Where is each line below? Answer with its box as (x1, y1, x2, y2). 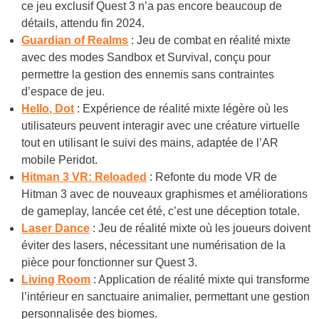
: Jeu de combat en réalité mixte (128, 33, 291, 46)
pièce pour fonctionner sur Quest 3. (21, 256, 198, 268)
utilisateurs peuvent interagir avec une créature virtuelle (21, 119, 300, 132)
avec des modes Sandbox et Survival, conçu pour (21, 51, 271, 63)
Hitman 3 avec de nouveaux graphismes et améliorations (21, 187, 308, 200)
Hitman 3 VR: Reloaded (21, 170, 147, 183)
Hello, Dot (21, 102, 75, 115)
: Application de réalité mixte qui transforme (90, 273, 310, 286)
